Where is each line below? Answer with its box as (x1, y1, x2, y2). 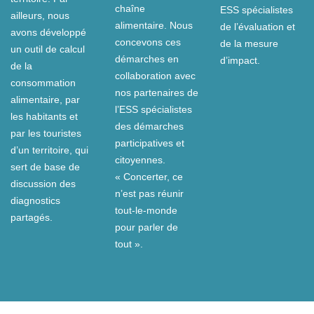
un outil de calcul (11, 43, 85, 55)
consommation (11, 77, 76, 89)
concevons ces (115, 36, 182, 48)
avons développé (11, 27, 86, 39)
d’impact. (219, 54, 260, 66)
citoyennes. (115, 154, 166, 166)
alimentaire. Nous (115, 20, 193, 32)
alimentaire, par (11, 94, 80, 106)
